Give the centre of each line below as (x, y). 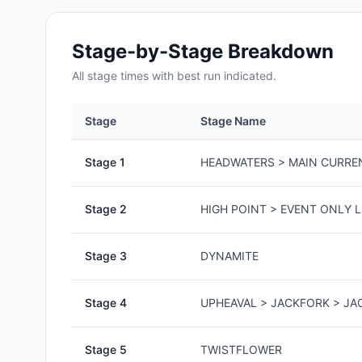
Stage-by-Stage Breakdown (203, 51)
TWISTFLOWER (241, 349)
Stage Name (233, 121)
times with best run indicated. (197, 76)
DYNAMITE (229, 256)
